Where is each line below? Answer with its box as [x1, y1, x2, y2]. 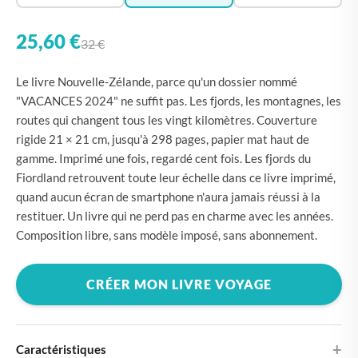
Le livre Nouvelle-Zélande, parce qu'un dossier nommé [16, 74, 297, 89]
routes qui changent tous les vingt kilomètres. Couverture [16, 113, 317, 127]
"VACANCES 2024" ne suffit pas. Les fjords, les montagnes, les [16, 93, 341, 108]
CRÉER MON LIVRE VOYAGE [86, 276, 272, 292]
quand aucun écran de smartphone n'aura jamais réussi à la [16, 189, 320, 204]
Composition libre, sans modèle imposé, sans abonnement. [16, 228, 317, 242]
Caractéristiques [16, 341, 106, 356]
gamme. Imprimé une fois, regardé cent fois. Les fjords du [16, 151, 311, 165]
